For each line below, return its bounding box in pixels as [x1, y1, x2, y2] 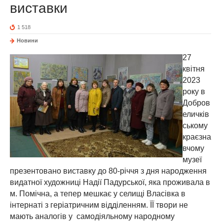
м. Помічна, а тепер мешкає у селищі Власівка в [10, 189, 185, 198]
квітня [183, 65, 205, 74]
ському [183, 121, 208, 130]
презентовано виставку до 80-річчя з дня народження [10, 167, 207, 176]
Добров [183, 99, 210, 108]
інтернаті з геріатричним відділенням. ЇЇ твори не [10, 201, 188, 210]
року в [183, 87, 205, 96]
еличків [183, 110, 209, 119]
